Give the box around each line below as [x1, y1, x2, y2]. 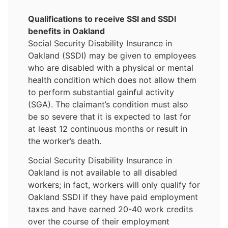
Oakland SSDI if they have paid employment [28, 191, 198, 202]
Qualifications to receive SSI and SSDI [28, 13, 176, 24]
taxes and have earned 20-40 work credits [28, 204, 193, 214]
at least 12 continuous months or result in [28, 123, 187, 134]
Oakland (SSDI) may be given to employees [28, 50, 196, 61]
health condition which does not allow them [28, 74, 196, 85]
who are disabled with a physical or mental [28, 62, 193, 73]
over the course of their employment [28, 216, 169, 226]
